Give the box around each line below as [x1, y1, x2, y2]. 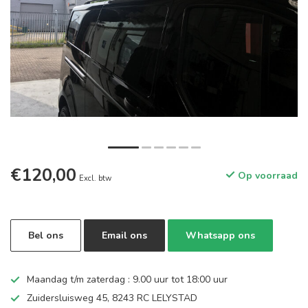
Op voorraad [235, 169, 298, 182]
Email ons [102, 229, 147, 242]
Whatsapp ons [186, 229, 255, 242]
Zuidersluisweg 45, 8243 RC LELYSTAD [27, 291, 197, 305]
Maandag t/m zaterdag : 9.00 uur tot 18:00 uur [27, 273, 228, 286]
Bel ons [28, 229, 63, 242]
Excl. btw [79, 173, 111, 184]
